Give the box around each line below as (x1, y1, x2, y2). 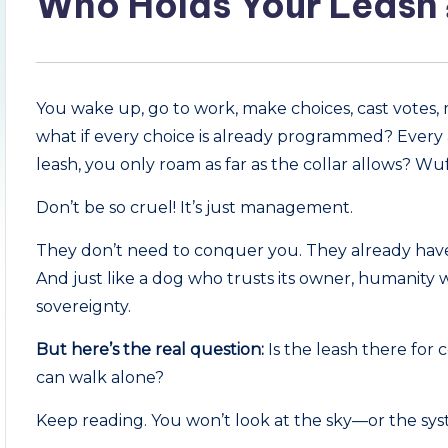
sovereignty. (36, 297, 132, 316)
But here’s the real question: (36, 340, 265, 359)
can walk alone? (36, 368, 165, 387)
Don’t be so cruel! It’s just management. (36, 198, 354, 217)
